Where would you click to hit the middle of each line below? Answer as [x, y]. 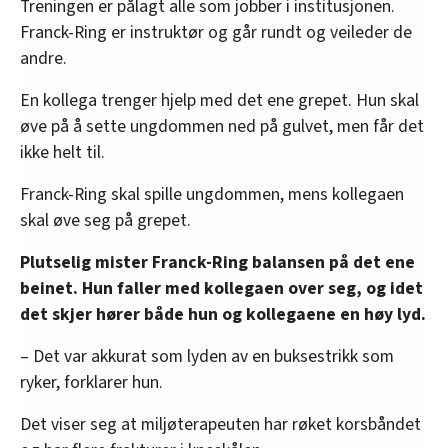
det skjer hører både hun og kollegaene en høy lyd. [223, 314]
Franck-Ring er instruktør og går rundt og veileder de [216, 32]
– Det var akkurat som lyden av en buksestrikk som [207, 356]
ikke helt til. [62, 152]
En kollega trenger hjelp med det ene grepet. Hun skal [219, 100]
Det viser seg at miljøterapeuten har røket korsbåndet [220, 424]
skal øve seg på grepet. [105, 220]
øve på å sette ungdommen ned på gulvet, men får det [222, 126]
